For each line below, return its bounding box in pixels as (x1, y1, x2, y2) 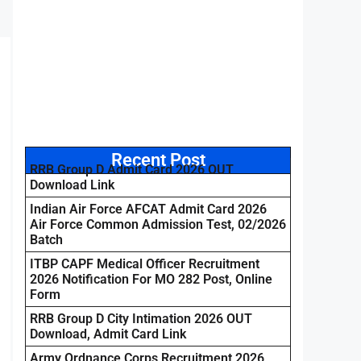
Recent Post (110, 149, 205, 170)
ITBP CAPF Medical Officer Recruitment (30, 255, 259, 272)
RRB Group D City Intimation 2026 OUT (30, 310, 252, 326)
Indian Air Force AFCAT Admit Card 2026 (30, 201, 267, 217)
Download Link (30, 176, 114, 193)
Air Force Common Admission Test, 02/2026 (30, 216, 286, 232)
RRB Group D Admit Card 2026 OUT (30, 161, 234, 177)
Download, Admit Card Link (30, 326, 186, 342)
